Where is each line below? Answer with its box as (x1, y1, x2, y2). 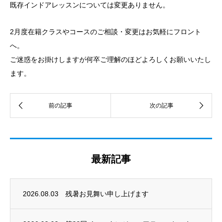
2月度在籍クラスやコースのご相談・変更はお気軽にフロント (10, 28, 201, 36)
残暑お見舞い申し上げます (65, 190, 149, 198)
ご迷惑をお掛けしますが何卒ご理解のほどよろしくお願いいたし (10, 55, 211, 63)
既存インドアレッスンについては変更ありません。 (10, 1, 169, 9)
